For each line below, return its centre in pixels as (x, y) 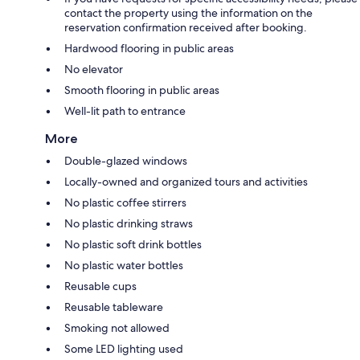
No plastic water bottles (124, 265)
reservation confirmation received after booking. (186, 27)
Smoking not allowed (117, 327)
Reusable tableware (114, 307)
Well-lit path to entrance (125, 110)
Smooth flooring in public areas (142, 90)
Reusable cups (100, 286)
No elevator (94, 69)
